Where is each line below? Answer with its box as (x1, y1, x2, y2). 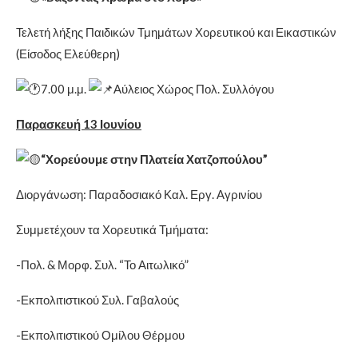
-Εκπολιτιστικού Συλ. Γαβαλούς (16, 292, 179, 307)
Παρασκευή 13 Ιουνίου (16, 116, 141, 131)
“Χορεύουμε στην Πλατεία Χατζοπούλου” (41, 151, 268, 166)
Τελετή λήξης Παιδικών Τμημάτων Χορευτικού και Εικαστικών (16, 24, 336, 39)
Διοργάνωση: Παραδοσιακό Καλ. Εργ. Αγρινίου (16, 186, 262, 201)
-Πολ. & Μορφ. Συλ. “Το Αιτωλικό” (16, 257, 189, 272)
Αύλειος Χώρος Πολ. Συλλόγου (113, 81, 274, 96)
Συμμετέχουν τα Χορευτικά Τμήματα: (16, 221, 209, 237)
